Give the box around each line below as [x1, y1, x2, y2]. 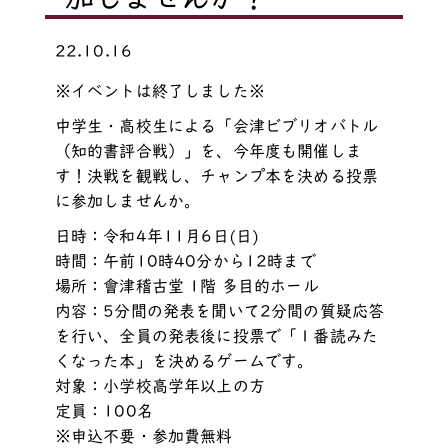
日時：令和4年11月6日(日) [54, 227, 260, 244]
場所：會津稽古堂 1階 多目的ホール [54, 277, 319, 294]
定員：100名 [54, 402, 153, 419]
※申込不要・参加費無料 [54, 427, 233, 444]
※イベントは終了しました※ [54, 82, 265, 99]
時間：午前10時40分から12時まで [54, 252, 316, 269]
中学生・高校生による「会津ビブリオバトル [54, 117, 378, 134]
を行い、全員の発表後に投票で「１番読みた [54, 327, 378, 344]
